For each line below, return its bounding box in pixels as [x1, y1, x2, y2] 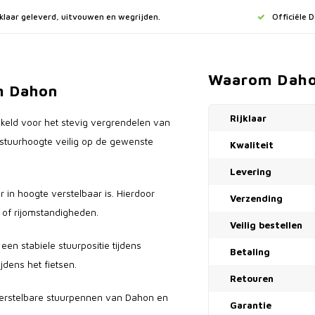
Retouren [230, 273, 274, 284]
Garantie [230, 300, 271, 311]
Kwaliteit [230, 139, 274, 150]
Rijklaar [230, 112, 266, 124]
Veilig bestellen [230, 219, 302, 231]
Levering [230, 166, 271, 177]
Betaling [230, 246, 270, 257]
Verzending [230, 193, 283, 204]
